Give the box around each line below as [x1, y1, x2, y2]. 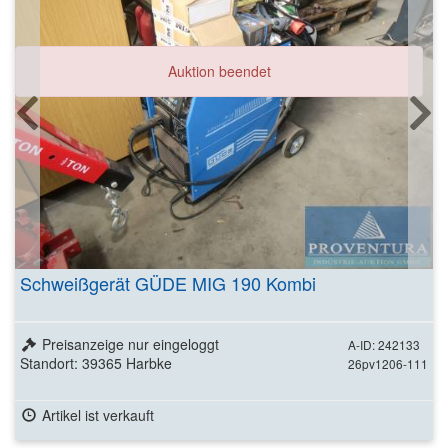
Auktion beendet [167, 60, 271, 81]
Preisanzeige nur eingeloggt [41, 334, 219, 354]
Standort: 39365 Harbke [20, 353, 172, 373]
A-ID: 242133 [348, 336, 420, 353]
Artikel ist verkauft [41, 405, 154, 425]
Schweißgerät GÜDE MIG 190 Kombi [20, 270, 316, 296]
